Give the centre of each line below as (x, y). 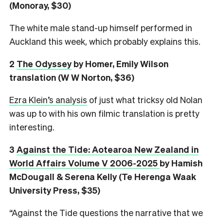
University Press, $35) (55, 190)
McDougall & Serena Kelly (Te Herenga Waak (103, 176)
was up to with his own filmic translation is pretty (104, 113)
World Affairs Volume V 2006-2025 (84, 163)
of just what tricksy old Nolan (145, 99)
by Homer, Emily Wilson (120, 63)
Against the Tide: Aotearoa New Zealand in (108, 149)
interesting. (32, 127)
